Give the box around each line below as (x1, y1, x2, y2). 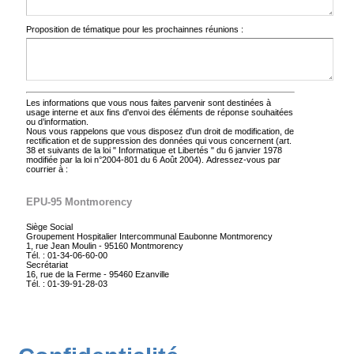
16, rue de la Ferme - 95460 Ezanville (26, 269, 170, 279)
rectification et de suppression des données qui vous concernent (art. (26, 135, 292, 145)
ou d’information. (26, 116, 89, 126)
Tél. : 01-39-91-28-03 (26, 278, 108, 288)
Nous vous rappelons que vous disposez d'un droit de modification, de (26, 126, 295, 136)
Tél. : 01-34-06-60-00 (26, 250, 108, 260)
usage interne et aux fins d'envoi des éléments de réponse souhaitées (26, 107, 294, 117)
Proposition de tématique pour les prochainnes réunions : (26, 24, 244, 34)
